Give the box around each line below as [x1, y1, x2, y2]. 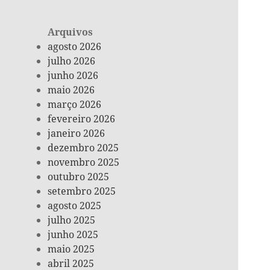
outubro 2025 [48, 170, 110, 184]
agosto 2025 [48, 199, 102, 213]
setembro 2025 [48, 184, 116, 198]
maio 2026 [48, 83, 95, 97]
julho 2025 [48, 213, 96, 227]
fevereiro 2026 [48, 112, 116, 126]
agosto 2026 [48, 40, 102, 54]
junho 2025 [48, 228, 99, 242]
